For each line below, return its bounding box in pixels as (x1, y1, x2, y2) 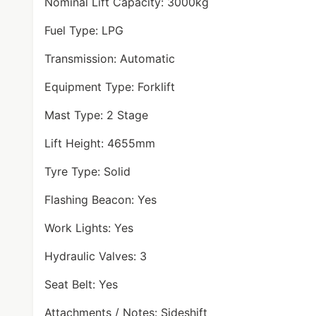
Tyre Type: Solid (44, 164, 130, 178)
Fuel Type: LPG (44, 23, 123, 37)
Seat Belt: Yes (44, 277, 118, 291)
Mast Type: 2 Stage (44, 108, 148, 122)
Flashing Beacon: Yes (44, 193, 157, 207)
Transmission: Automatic (44, 51, 175, 66)
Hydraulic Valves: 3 (44, 249, 147, 263)
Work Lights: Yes (44, 221, 133, 235)
